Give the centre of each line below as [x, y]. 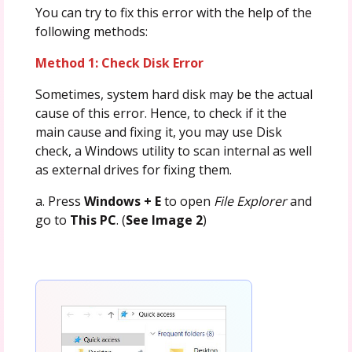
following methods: [91, 31]
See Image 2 [164, 220]
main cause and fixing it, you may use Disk [158, 132]
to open [187, 201]
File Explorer [250, 201]
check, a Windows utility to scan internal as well [173, 150]
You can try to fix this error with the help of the [173, 12]
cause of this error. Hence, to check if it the [161, 113]
